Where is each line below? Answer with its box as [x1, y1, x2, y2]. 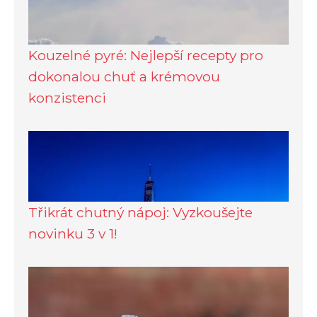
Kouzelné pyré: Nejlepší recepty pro [28, 47, 263, 64]
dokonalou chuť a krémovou [28, 68, 220, 86]
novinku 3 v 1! [28, 225, 117, 243]
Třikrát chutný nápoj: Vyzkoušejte [28, 204, 253, 221]
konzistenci [28, 89, 106, 107]
